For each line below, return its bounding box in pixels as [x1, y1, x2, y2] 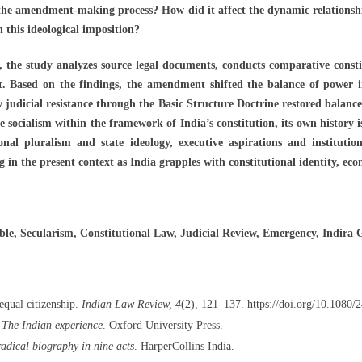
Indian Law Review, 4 [81, 297, 181, 310]
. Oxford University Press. [102, 318, 223, 331]
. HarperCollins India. [133, 339, 234, 352]
